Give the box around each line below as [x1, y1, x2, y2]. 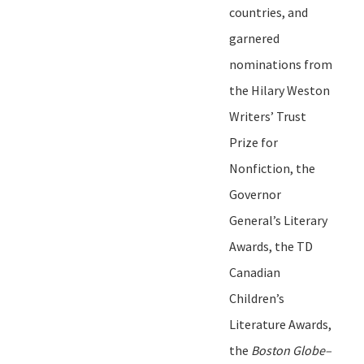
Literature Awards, [229, 315, 331, 332]
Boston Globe [251, 341, 325, 358]
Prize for [229, 133, 278, 150]
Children [229, 289, 276, 306]
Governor [229, 185, 281, 202]
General [229, 211, 273, 228]
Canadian [229, 263, 280, 280]
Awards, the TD [229, 237, 313, 254]
